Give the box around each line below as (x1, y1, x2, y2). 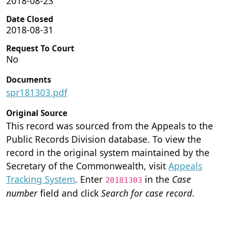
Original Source (6, 107, 67, 119)
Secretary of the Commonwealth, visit (6, 159, 168, 172)
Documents (6, 74, 51, 85)
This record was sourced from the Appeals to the (6, 119, 213, 132)
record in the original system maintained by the (6, 146, 209, 159)
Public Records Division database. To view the (6, 132, 201, 145)
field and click (37, 186, 101, 199)
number (6, 186, 37, 199)
